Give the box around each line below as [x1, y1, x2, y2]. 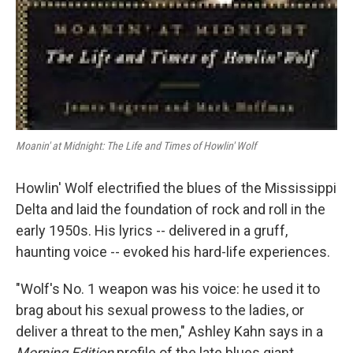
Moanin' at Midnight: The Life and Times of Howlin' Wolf [16, 139, 256, 152]
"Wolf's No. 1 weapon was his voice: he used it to [16, 280, 320, 297]
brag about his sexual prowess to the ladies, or [16, 301, 304, 318]
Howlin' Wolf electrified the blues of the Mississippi [16, 179, 336, 196]
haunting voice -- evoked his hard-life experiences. [16, 243, 330, 260]
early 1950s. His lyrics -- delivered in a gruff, [16, 221, 288, 239]
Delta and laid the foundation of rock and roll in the [16, 200, 325, 217]
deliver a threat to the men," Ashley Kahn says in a [16, 322, 323, 340]
